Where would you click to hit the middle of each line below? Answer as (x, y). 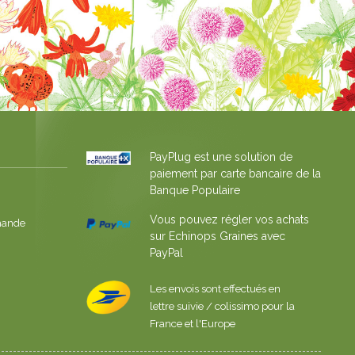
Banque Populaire (195, 190)
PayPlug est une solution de (221, 157)
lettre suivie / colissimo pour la (222, 306)
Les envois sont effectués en (215, 288)
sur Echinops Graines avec (217, 236)
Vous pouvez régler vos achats (229, 219)
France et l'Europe (192, 323)
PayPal (166, 252)
